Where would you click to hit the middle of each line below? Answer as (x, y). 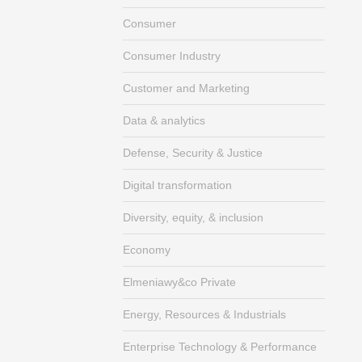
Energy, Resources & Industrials (204, 314)
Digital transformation (177, 185)
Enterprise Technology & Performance (220, 347)
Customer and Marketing (186, 88)
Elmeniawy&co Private (179, 282)
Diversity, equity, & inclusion (193, 217)
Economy (147, 250)
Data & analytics (164, 120)
